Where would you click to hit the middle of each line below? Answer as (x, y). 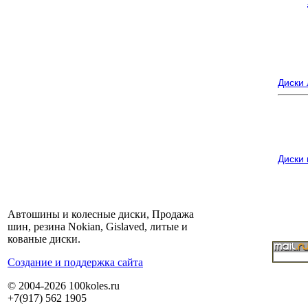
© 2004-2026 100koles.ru (64, 286)
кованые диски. (44, 239)
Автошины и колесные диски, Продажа (101, 214)
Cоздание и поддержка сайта (75, 262)
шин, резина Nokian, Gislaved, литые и (98, 227)
